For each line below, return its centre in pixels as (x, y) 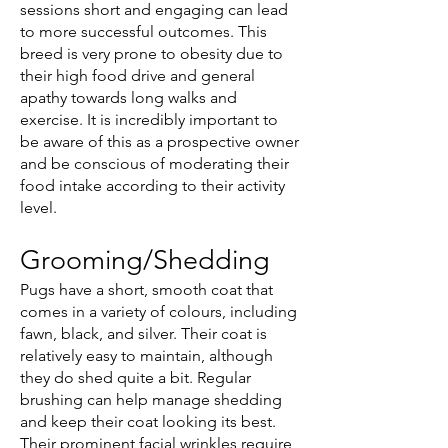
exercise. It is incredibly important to (149, 119)
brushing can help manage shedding (151, 399)
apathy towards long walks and (128, 97)
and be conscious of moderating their (154, 163)
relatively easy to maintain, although (146, 355)
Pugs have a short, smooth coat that (146, 289)
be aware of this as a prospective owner (159, 141)
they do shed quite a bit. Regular (135, 377)
